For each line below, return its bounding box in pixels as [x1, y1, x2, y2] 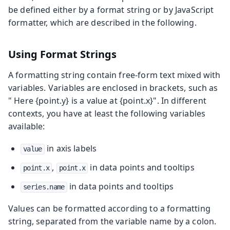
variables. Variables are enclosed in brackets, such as [8, 82, 218, 93]
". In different [153, 94, 206, 106]
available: [8, 120, 45, 132]
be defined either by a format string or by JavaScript [8, 4, 214, 15]
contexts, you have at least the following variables [8, 107, 206, 119]
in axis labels [44, 142, 97, 154]
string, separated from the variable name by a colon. [8, 215, 217, 227]
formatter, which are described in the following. [8, 16, 197, 28]
